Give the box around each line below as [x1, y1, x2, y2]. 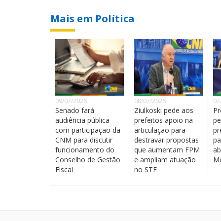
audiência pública [55, 115, 110, 125]
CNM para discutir [55, 135, 112, 145]
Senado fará [55, 106, 94, 115]
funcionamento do [55, 145, 114, 155]
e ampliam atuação [134, 155, 196, 165]
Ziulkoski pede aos [134, 106, 193, 115]
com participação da [55, 125, 120, 135]
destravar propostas [134, 135, 199, 145]
